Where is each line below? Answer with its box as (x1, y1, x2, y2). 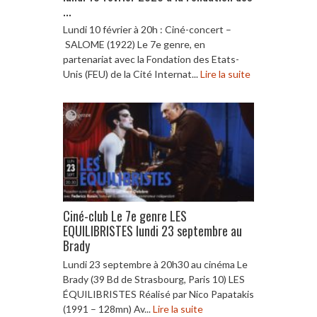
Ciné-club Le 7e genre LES (63, 206, 187, 225)
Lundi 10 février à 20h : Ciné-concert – (63, 23, 231, 35)
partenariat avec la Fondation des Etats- (63, 52, 239, 65)
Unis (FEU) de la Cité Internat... (63, 67, 200, 80)
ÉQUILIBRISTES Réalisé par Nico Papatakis (63, 287, 254, 300)
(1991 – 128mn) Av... (63, 302, 153, 315)
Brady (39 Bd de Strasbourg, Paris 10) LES (63, 272, 245, 285)
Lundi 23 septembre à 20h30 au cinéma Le (63, 258, 248, 270)
